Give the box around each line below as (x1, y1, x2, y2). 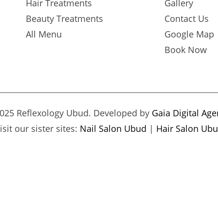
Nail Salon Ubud (80, 123, 146, 134)
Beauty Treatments (26, 13, 103, 24)
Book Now (164, 44, 207, 55)
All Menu (26, 28, 62, 40)
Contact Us (164, 13, 209, 24)
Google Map (164, 28, 214, 40)
